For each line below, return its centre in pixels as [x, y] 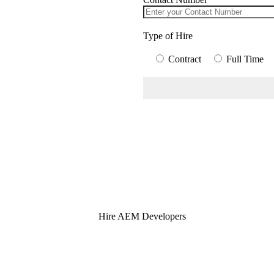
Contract [185, 59]
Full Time [245, 59]
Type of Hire [168, 36]
